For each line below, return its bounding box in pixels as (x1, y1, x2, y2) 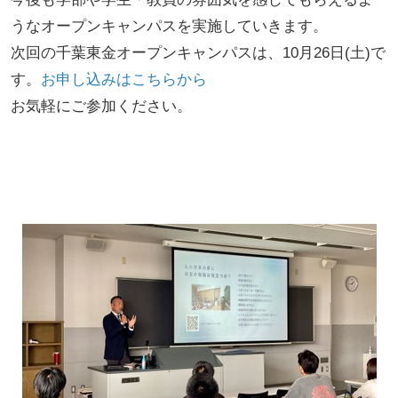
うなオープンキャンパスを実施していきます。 (10, 17, 328, 35)
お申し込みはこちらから (40, 70, 207, 88)
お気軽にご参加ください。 (10, 97, 192, 115)
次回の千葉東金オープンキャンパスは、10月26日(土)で (10, 44, 386, 61)
